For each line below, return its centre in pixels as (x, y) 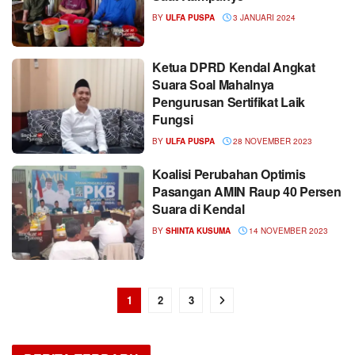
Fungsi (173, 120)
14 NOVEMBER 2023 (288, 230)
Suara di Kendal (198, 208)
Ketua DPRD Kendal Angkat (234, 67)
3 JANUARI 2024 (263, 17)
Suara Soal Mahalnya (214, 85)
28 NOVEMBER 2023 (272, 141)
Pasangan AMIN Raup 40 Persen (247, 191)
